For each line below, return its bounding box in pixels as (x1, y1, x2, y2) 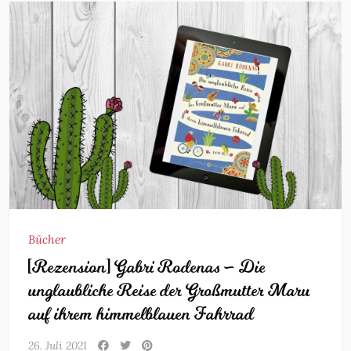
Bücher (28, 232, 66, 248)
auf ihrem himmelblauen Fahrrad (28, 302, 254, 327)
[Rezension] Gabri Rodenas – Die (28, 255, 265, 280)
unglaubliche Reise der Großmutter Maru (28, 278, 309, 304)
